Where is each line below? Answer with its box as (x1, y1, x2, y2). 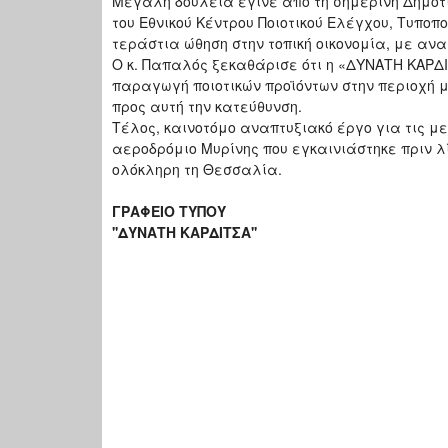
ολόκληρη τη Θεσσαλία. (112, 159, 298, 180)
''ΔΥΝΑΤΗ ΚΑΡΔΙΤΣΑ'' (112, 222, 257, 243)
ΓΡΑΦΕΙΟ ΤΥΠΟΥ (112, 201, 226, 222)
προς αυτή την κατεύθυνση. (112, 96, 302, 117)
